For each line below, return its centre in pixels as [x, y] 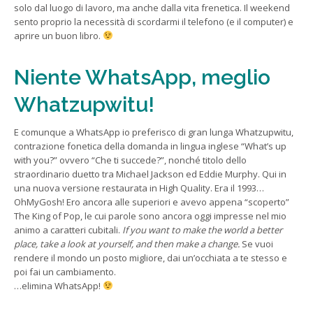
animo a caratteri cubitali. [68, 230]
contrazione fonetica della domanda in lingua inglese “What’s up [150, 146]
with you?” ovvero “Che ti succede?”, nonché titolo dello [130, 160]
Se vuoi [256, 243]
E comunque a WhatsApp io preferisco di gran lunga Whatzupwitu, [154, 132]
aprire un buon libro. [58, 35]
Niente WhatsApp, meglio [142, 77]
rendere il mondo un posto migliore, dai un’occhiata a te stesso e [151, 257]
